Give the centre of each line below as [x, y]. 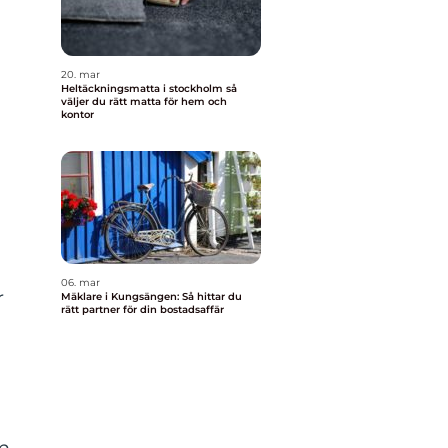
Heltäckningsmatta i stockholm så [143, 88]
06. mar [80, 282]
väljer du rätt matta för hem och [144, 101]
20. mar [80, 74]
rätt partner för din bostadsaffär [142, 309]
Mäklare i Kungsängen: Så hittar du [151, 296]
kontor [77, 114]
